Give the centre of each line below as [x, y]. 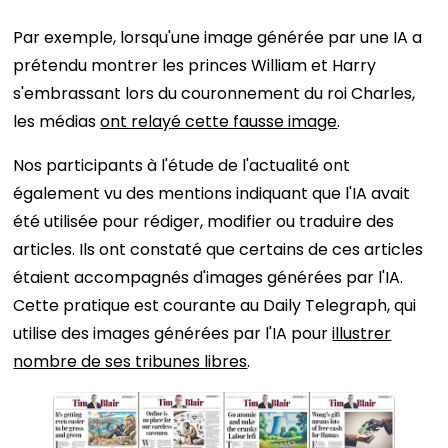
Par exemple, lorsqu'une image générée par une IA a [218, 37]
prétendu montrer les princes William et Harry [195, 65]
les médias [57, 121]
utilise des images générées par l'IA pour [173, 333]
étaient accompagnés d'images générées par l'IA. [208, 277]
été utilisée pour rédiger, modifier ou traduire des [204, 221]
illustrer [362, 333]
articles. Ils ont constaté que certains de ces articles [218, 249]
